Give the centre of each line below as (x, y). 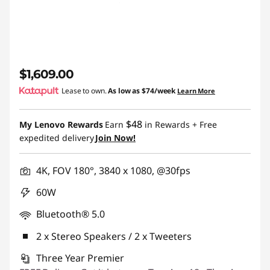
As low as (125, 91)
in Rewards (166, 124)
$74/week (159, 91)
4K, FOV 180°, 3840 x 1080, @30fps (113, 171)
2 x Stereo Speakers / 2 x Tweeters (114, 236)
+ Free (203, 124)
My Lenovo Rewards (61, 124)
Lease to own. (85, 91)
